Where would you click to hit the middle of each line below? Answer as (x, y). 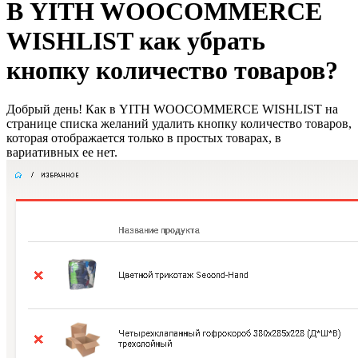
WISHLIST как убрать (136, 40)
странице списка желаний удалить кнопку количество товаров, (179, 124)
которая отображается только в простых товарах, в (144, 138)
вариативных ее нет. (62, 153)
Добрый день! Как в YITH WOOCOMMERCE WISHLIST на (172, 109)
